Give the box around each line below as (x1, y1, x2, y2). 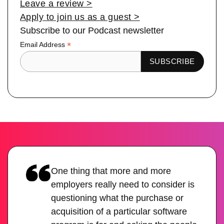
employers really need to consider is (51, 179, 195, 189)
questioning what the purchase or (51, 192, 184, 203)
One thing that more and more (51, 165, 171, 176)
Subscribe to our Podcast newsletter (20, 25, 164, 35)
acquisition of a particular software (51, 206, 187, 216)
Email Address (20, 40, 67, 48)
